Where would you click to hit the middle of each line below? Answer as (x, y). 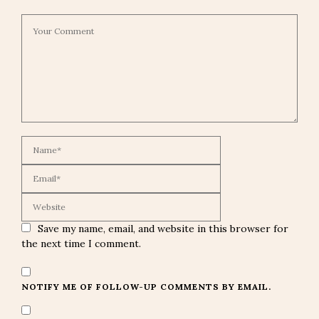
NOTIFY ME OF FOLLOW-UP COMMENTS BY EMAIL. (146, 287)
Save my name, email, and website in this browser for (163, 229)
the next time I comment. (81, 244)
